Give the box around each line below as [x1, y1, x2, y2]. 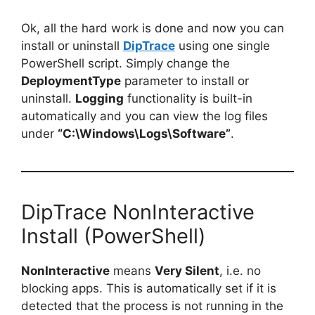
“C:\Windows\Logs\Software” [58, 127, 231, 141]
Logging [75, 91, 124, 106]
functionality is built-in [124, 91, 252, 106]
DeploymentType [21, 74, 121, 89]
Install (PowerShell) [21, 224, 206, 249]
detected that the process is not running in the [21, 299, 283, 314]
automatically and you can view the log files [21, 109, 268, 124]
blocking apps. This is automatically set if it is [21, 281, 276, 296]
